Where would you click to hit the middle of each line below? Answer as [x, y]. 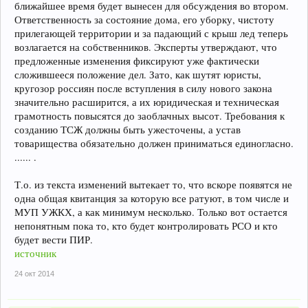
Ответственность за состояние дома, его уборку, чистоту [144, 20]
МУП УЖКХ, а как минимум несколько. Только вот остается [151, 212]
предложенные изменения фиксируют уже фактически [137, 61]
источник [35, 253]
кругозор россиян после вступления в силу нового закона [143, 88]
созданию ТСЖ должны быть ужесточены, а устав [128, 130]
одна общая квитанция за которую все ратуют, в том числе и [152, 198]
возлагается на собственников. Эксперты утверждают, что [146, 47]
